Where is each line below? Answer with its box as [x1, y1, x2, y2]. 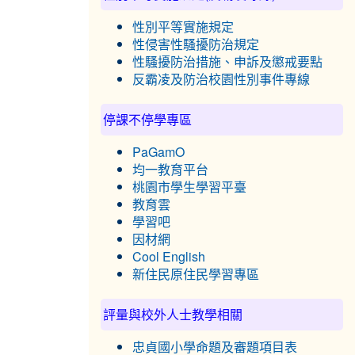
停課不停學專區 [103, 110, 192, 128]
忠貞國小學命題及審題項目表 [132, 341, 297, 353]
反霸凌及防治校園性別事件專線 [132, 73, 310, 86]
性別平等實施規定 [132, 21, 234, 33]
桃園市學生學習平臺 [132, 181, 246, 193]
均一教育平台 [132, 163, 208, 176]
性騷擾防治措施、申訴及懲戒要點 [132, 55, 323, 68]
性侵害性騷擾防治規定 [132, 38, 259, 51]
